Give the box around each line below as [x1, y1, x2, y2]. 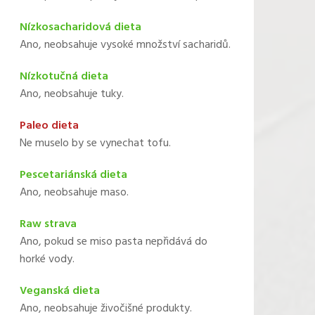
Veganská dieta [19, 282, 100, 300]
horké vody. [19, 250, 75, 269]
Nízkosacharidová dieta [19, 18, 141, 37]
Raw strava [19, 215, 77, 233]
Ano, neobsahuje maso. [19, 184, 129, 202]
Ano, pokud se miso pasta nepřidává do [19, 233, 207, 251]
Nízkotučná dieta [19, 67, 108, 86]
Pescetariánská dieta [19, 166, 127, 184]
